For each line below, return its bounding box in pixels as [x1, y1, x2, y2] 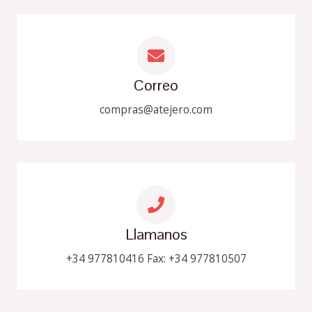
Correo [134, 75, 178, 95]
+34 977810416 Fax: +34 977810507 [65, 251, 247, 267]
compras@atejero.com [100, 102, 212, 118]
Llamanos [125, 224, 187, 244]
